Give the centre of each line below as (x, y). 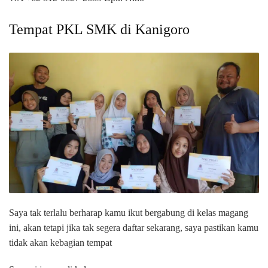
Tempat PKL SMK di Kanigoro (99, 30)
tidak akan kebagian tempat (60, 243)
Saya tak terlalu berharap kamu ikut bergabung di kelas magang (129, 213)
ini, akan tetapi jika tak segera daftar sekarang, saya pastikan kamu (134, 228)
